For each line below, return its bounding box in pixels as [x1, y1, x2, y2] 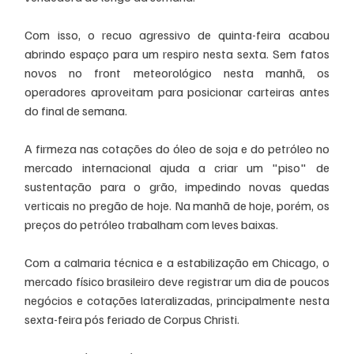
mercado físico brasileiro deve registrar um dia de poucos [24, 273, 330, 289]
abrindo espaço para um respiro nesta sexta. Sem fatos [24, 45, 330, 62]
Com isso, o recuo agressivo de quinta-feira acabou [24, 26, 330, 43]
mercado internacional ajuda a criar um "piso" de [24, 159, 330, 175]
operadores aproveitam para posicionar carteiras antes [24, 83, 330, 100]
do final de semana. [24, 102, 128, 119]
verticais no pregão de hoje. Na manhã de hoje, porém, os [24, 197, 330, 213]
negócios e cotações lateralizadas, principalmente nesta [24, 292, 330, 308]
